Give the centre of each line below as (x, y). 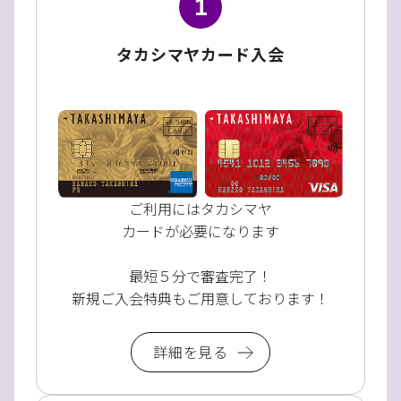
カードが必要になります (200, 231)
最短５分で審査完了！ (200, 276)
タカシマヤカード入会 (200, 53)
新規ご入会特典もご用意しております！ (200, 299)
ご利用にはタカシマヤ (200, 209)
